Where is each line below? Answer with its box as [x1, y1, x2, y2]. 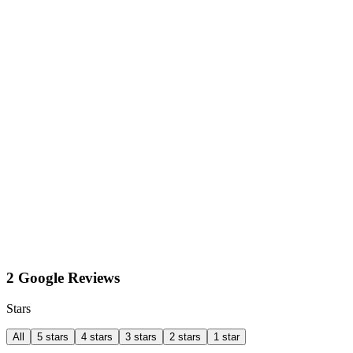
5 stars [37, 330, 69, 343]
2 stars [169, 330, 201, 343]
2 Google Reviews [6, 269, 120, 287]
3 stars [125, 330, 157, 343]
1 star [214, 330, 240, 343]
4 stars [81, 330, 113, 343]
